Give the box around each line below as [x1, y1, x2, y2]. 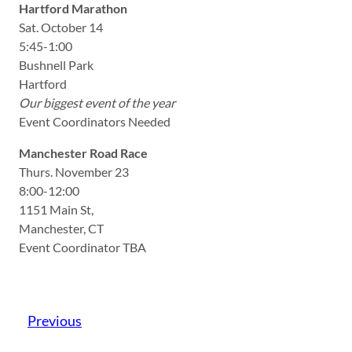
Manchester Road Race [19, 145, 148, 160]
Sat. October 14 [19, 19, 103, 35]
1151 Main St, [19, 201, 93, 217]
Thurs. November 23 [19, 163, 129, 179]
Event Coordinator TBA [19, 239, 146, 255]
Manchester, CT [19, 220, 104, 236]
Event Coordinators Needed [19, 113, 170, 129]
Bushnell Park [19, 57, 93, 72]
